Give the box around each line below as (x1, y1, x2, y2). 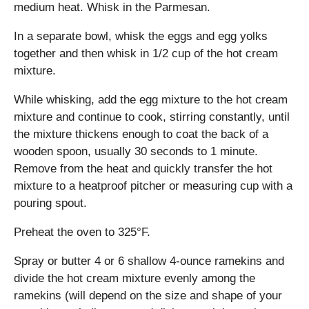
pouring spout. (14, 196, 87, 210)
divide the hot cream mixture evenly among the (14, 271, 255, 285)
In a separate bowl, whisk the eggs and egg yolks (14, 29, 268, 43)
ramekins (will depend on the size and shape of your (14, 288, 282, 302)
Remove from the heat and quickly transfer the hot (14, 161, 272, 175)
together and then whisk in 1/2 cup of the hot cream (14, 46, 278, 60)
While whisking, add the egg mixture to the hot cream (14, 92, 288, 106)
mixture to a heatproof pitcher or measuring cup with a (14, 179, 292, 192)
